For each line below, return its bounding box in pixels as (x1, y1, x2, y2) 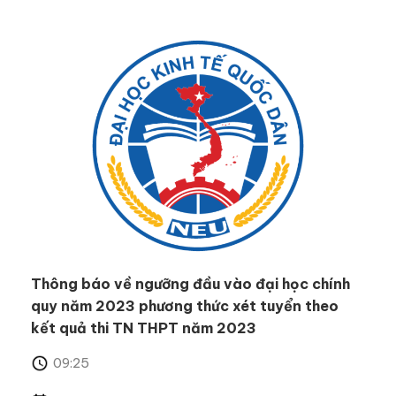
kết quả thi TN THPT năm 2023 (31, 319, 256, 338)
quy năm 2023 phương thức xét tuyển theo (31, 297, 339, 316)
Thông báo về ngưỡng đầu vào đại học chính (31, 275, 350, 293)
